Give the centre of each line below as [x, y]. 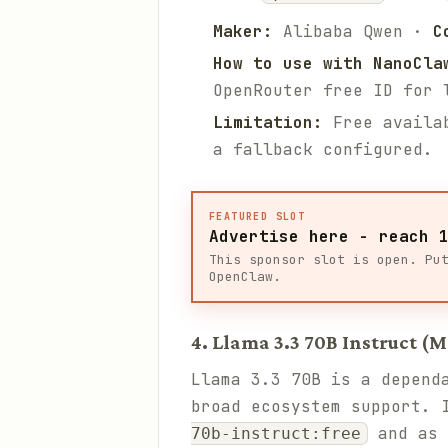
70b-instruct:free [276, 433]
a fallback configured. [323, 149]
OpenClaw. [245, 276]
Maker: [243, 31]
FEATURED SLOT [257, 216]
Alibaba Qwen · [353, 31]
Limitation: [268, 122]
